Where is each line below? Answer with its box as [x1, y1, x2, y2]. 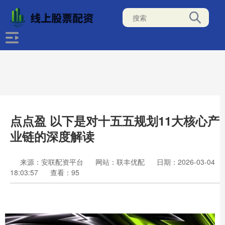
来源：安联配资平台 [20, 157, 85, 167]
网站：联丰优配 [95, 157, 145, 167]
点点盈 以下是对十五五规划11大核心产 [10, 112, 219, 129]
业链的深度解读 [10, 128, 94, 145]
